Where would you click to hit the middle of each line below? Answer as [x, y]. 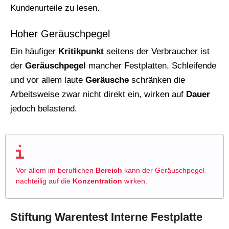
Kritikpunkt [81, 51]
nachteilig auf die [44, 181]
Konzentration [97, 181]
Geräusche [107, 80]
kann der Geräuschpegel [163, 170]
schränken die [157, 80]
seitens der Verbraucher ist [157, 51]
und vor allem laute [48, 80]
